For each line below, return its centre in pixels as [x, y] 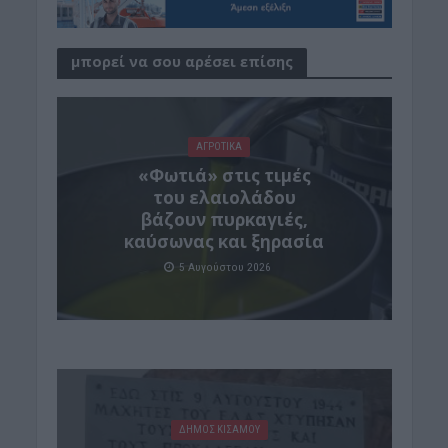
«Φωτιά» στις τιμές [224, 175]
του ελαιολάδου [224, 197]
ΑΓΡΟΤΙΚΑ [219, 146]
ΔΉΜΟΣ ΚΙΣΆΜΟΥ [219, 429]
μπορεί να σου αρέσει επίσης [181, 61]
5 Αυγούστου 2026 [224, 266]
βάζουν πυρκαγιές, [224, 219]
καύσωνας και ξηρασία [224, 241]
